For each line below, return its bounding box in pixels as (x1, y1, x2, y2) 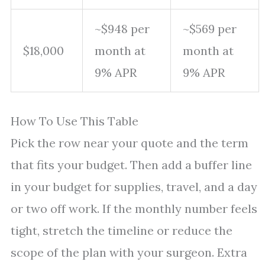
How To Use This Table (11, 114, 138, 128)
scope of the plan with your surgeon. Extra (11, 245, 247, 260)
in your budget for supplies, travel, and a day (11, 179, 257, 194)
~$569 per (183, 21, 237, 36)
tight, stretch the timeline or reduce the (11, 223, 232, 238)
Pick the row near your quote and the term (11, 135, 248, 150)
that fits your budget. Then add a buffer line (11, 157, 252, 172)
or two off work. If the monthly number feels (11, 201, 257, 216)
